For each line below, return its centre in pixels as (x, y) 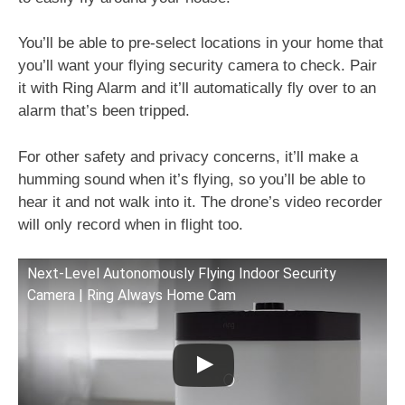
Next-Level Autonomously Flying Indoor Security (182, 273)
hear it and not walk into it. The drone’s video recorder (200, 202)
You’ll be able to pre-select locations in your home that (201, 43)
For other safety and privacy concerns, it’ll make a (188, 156)
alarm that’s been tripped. (104, 111)
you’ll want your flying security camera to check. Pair (198, 66)
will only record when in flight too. (133, 224)
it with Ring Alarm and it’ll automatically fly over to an (197, 88)
